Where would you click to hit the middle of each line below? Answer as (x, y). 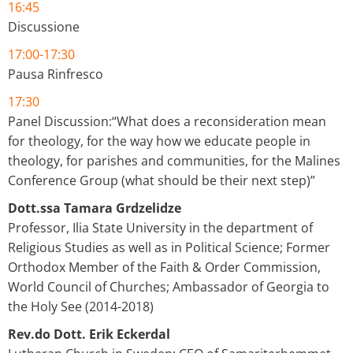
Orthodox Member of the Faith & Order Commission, (164, 267)
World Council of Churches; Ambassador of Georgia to (169, 286)
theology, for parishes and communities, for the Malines (174, 160)
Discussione (44, 26)
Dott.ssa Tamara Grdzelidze (95, 208)
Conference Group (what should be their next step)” (162, 180)
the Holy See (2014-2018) (81, 306)
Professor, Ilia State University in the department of (160, 227)
